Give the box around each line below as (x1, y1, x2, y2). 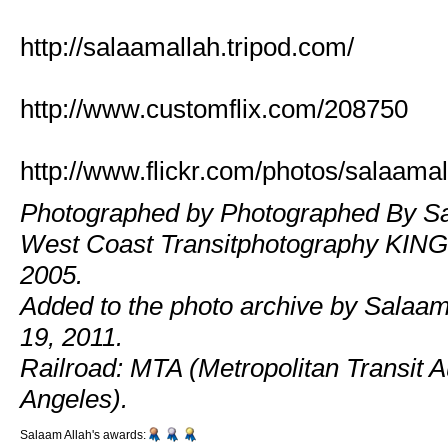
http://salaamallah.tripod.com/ (20, 31, 354, 62)
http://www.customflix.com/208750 (20, 93, 408, 124)
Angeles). (20, 384, 128, 415)
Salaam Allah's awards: (20, 428, 146, 442)
